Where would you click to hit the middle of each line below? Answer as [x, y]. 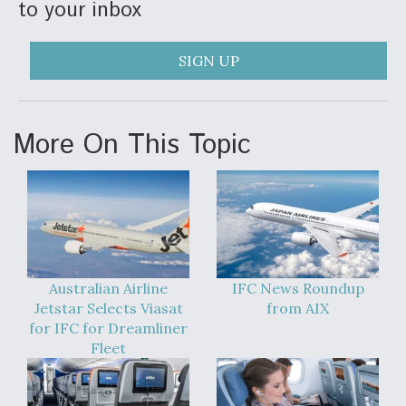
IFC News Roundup [298, 289]
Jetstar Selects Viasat [108, 309]
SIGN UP [208, 61]
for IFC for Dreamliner [108, 329]
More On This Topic [132, 145]
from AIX [298, 309]
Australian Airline [108, 289]
